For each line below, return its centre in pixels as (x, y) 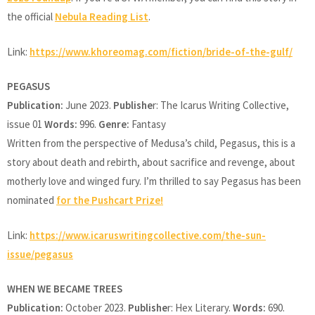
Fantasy (148, 124)
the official (31, 17)
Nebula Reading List (102, 17)
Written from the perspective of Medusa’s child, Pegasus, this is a (151, 143)
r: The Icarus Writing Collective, (221, 105)
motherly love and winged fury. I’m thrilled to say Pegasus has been (154, 181)
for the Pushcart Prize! (110, 200)
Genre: (114, 124)
